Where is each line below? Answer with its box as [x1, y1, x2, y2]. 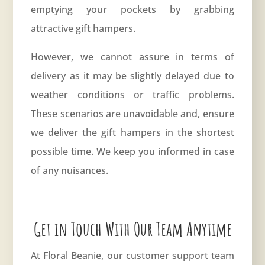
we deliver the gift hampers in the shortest [31, 126, 234, 140]
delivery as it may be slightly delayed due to [31, 69, 234, 83]
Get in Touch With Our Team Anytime [33, 216, 232, 241]
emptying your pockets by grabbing [31, 3, 234, 17]
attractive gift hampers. [31, 22, 136, 35]
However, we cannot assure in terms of [31, 50, 234, 64]
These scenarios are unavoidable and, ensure [31, 107, 234, 121]
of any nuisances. [31, 164, 109, 177]
